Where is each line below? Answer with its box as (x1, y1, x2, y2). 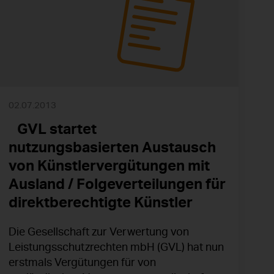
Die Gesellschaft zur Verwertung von (9, 224, 189, 239)
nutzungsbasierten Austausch (9, 138, 216, 157)
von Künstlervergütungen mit (9, 156, 210, 175)
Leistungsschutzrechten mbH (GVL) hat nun (9, 240, 224, 254)
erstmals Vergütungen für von (9, 255, 156, 269)
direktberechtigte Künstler (9, 193, 193, 212)
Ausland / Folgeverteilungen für (9, 174, 226, 193)
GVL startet (9, 119, 97, 138)
